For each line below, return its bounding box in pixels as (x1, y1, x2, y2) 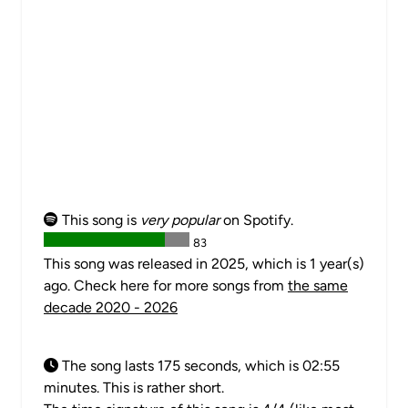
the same (288, 277, 348, 294)
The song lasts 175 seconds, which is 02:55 (58, 357, 340, 374)
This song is (58, 211, 140, 229)
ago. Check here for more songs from (44, 277, 288, 294)
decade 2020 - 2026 (44, 299, 178, 316)
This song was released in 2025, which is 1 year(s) (44, 255, 364, 272)
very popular (140, 211, 219, 229)
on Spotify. (219, 211, 293, 229)
